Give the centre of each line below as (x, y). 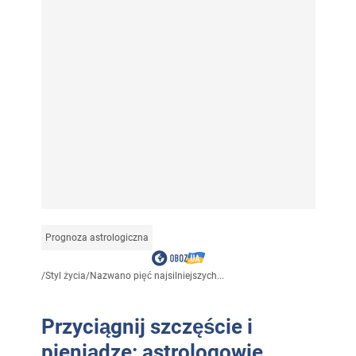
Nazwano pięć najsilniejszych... (157, 276)
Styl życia (65, 276)
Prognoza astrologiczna (97, 238)
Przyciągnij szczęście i (147, 327)
